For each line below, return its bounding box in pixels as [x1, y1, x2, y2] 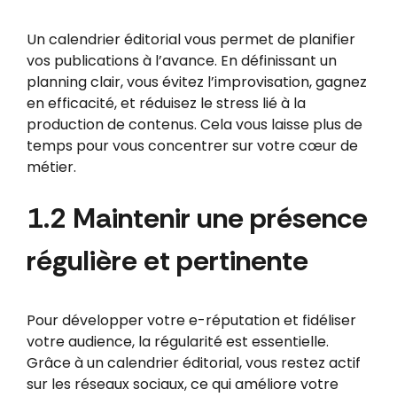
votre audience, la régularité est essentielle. [26, 331, 329, 352]
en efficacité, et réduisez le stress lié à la [26, 92, 306, 113]
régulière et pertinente [26, 241, 308, 279]
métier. [26, 156, 76, 177]
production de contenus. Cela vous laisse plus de [26, 113, 362, 135]
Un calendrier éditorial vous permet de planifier [26, 28, 355, 50]
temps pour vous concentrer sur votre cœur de [26, 135, 358, 156]
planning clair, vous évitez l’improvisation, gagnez [26, 71, 367, 92]
